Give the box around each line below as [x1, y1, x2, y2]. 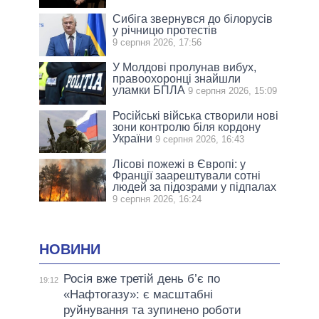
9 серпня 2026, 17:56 [113, 37, 202, 48]
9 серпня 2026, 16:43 [155, 134, 245, 145]
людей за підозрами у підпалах [113, 181, 277, 194]
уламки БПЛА [113, 84, 186, 97]
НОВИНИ [39, 241, 100, 258]
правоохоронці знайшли [113, 73, 241, 85]
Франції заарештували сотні [113, 169, 261, 182]
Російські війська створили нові [113, 110, 279, 122]
